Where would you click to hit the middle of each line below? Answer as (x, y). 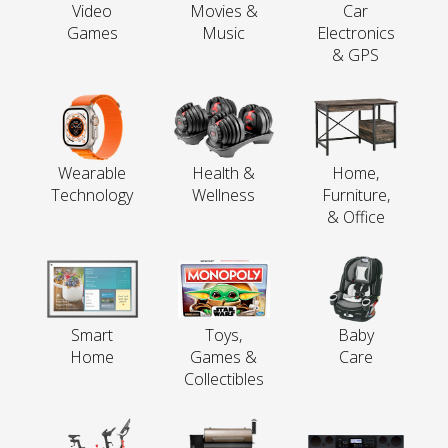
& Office (355, 217)
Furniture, (355, 195)
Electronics (355, 33)
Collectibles (223, 379)
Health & (223, 173)
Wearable (92, 172)
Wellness (223, 195)
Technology (92, 194)
